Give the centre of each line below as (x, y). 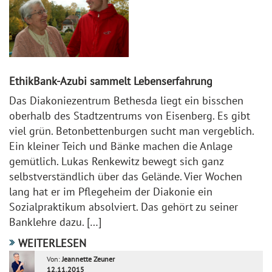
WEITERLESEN (52, 243)
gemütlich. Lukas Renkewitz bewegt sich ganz (116, 161)
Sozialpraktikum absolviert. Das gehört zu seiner (124, 207)
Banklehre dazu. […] (55, 222)
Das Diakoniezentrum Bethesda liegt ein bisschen (126, 100)
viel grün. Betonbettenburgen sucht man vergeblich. (131, 131)
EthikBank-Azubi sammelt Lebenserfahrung (111, 81)
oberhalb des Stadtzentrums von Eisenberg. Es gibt (130, 116)
